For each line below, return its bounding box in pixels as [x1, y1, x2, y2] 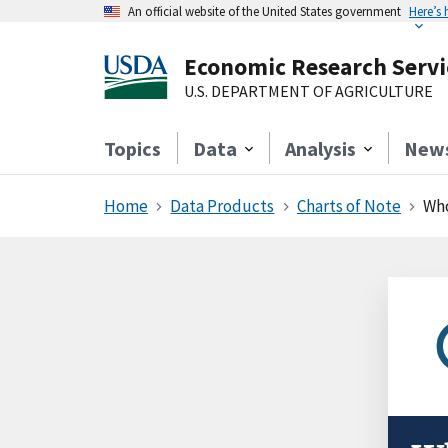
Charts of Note [296, 195, 401, 217]
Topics [104, 136, 161, 161]
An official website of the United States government [128, 3, 401, 19]
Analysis [285, 136, 356, 161]
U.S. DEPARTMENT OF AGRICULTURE [184, 81, 433, 101]
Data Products [170, 195, 275, 217]
